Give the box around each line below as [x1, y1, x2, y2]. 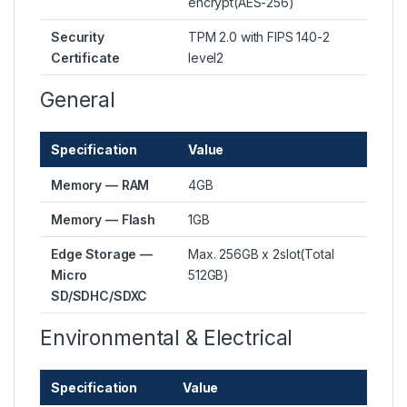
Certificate [51, 50, 120, 66]
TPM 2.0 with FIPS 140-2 [188, 29, 330, 45]
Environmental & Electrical [40, 325, 293, 352]
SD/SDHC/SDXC [51, 288, 148, 304]
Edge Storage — [51, 246, 154, 263]
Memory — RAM [51, 177, 150, 194]
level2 [188, 50, 224, 66]
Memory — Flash [51, 212, 156, 228]
